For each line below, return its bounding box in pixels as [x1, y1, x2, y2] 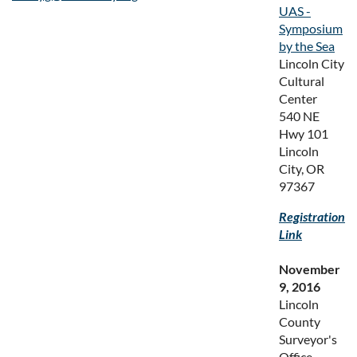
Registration [279, 209, 345, 224]
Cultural [279, 73, 324, 88]
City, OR [279, 161, 324, 176]
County [279, 314, 320, 329]
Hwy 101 [279, 126, 328, 141]
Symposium [279, 21, 343, 36]
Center [279, 91, 317, 106]
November [279, 261, 340, 277]
